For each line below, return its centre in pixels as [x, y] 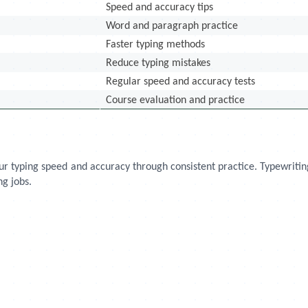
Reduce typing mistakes [158, 63]
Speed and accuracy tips [160, 8]
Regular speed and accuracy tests [181, 82]
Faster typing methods [156, 45]
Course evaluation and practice [176, 100]
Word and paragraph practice [172, 26]
